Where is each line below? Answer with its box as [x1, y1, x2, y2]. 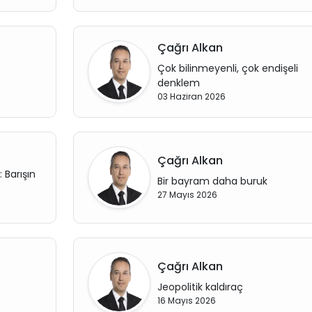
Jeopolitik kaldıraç [157, 280, 243, 294]
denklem [157, 75, 200, 90]
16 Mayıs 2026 [157, 295, 216, 306]
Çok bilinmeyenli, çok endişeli [157, 61, 298, 75]
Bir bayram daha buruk [157, 174, 267, 188]
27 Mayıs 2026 [157, 189, 217, 201]
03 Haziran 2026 [157, 90, 226, 102]
